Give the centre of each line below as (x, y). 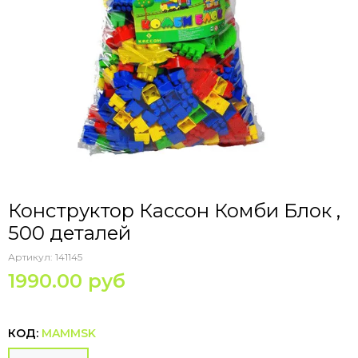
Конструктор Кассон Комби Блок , (174, 211)
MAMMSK (69, 333)
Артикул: (32, 257)
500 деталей (70, 233)
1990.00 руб (67, 281)
